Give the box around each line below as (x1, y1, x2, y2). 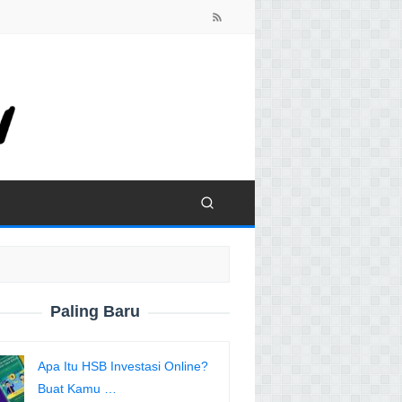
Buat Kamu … (38, 381, 117, 397)
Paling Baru (50, 302, 140, 321)
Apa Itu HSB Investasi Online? (38, 359, 208, 374)
